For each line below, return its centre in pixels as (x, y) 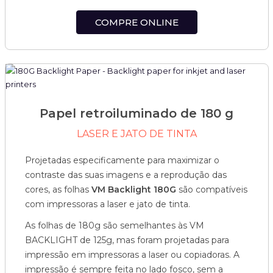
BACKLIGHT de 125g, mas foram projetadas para (127, 240)
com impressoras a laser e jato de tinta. (108, 204)
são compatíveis (212, 190)
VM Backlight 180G (134, 190)
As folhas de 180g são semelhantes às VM (115, 225)
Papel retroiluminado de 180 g (136, 113)
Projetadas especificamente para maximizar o (122, 160)
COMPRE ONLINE (136, 22)
